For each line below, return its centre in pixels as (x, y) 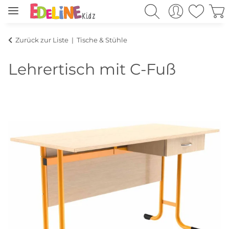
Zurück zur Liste (42, 40)
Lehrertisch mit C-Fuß (92, 69)
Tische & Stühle (102, 40)
